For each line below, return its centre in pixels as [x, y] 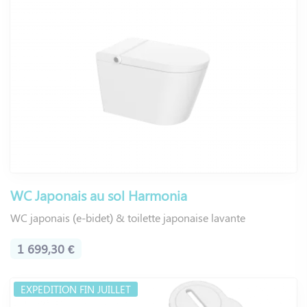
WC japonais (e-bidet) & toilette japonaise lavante [128, 218]
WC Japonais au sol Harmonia [99, 195]
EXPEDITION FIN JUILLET [76, 290]
